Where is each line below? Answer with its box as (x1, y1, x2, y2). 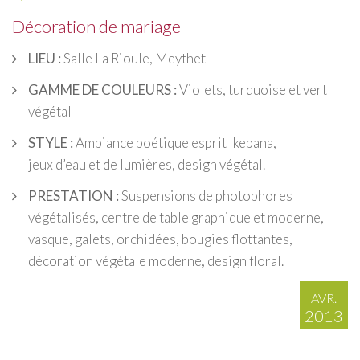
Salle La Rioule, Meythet (61, 49, 206, 67)
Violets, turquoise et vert (177, 80, 327, 98)
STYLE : (28, 133, 73, 151)
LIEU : (28, 49, 61, 67)
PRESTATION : (28, 186, 119, 204)
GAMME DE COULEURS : (28, 80, 177, 98)
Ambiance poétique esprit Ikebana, (73, 133, 276, 151)
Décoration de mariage (12, 14, 181, 37)
